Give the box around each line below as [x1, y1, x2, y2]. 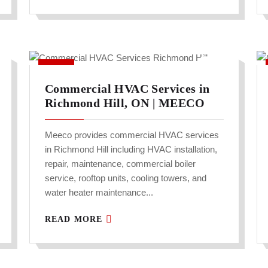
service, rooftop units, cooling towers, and [45, 173, 206, 184]
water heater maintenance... [45, 187, 153, 198]
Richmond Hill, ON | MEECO [45, 96, 205, 110]
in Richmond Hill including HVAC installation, [45, 144, 217, 155]
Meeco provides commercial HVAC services [45, 130, 219, 141]
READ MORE [45, 215, 106, 224]
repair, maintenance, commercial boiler [45, 159, 196, 169]
